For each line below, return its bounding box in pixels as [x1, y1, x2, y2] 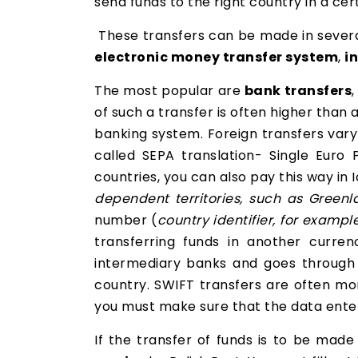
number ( [94, 211, 157, 229]
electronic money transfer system [94, 48, 338, 66]
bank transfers [244, 82, 352, 100]
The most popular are [94, 82, 245, 100]
